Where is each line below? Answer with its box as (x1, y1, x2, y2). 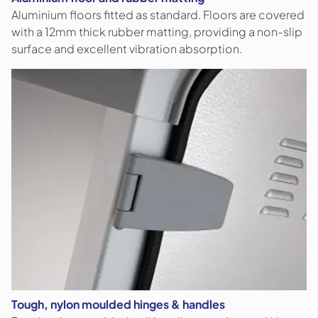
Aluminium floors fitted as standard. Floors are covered (11, 7, 305, 23)
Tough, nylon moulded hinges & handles (11, 297, 225, 312)
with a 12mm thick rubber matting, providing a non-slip (11, 24, 302, 40)
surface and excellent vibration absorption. (11, 41, 242, 57)
